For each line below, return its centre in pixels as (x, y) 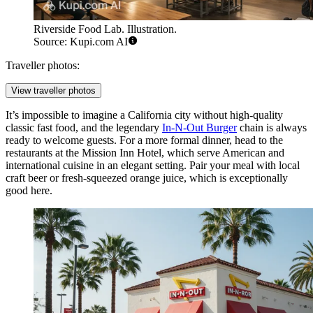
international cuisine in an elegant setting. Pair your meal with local (153, 166)
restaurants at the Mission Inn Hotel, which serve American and (145, 153)
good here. (29, 191)
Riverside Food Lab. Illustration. (105, 29)
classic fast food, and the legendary (84, 128)
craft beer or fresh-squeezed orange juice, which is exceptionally (147, 178)
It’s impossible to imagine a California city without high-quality (144, 115)
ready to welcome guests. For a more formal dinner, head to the (144, 140)
